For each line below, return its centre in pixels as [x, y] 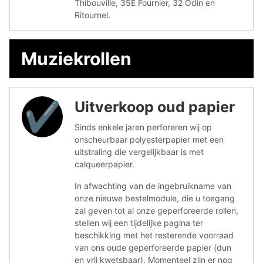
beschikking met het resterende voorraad [154, 235]
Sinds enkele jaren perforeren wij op [143, 127]
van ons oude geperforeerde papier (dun [153, 247]
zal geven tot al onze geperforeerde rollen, [156, 210]
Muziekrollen [76, 58]
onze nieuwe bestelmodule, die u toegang [155, 198]
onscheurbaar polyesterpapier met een [149, 139]
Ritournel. [92, 15]
